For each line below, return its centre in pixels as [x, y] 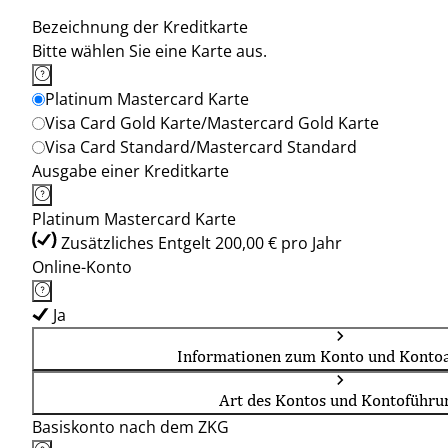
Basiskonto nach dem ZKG [130, 427]
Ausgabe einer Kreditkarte [130, 171]
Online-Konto [82, 267]
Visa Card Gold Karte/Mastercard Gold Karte [212, 123]
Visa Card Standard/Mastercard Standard [201, 147]
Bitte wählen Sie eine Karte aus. [149, 51]
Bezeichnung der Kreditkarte [140, 27]
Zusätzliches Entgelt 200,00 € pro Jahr [201, 243]
